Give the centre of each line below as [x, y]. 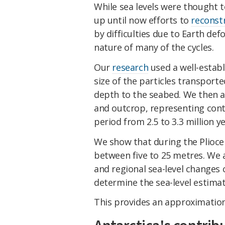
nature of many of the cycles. [154, 47]
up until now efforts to [143, 20]
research [130, 67]
